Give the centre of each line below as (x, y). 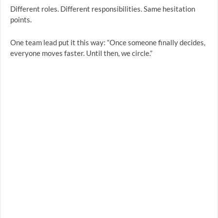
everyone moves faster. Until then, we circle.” (81, 53)
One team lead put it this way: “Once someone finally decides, (108, 42)
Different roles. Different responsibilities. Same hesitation (103, 9)
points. (21, 19)
